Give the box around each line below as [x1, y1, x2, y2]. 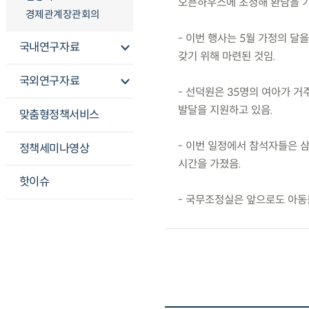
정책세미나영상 [19, 141, 90, 156]
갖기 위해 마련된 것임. [177, 50, 276, 63]
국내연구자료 [19, 40, 80, 55]
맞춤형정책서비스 [19, 107, 99, 122]
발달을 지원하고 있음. [177, 103, 273, 117]
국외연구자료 [19, 74, 80, 89]
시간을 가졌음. [177, 157, 241, 171]
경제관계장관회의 [25, 8, 100, 21]
